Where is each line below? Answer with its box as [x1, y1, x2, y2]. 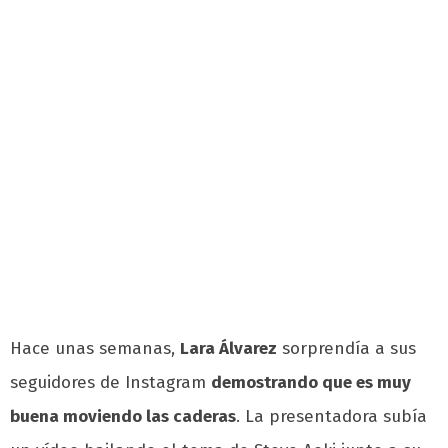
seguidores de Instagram [10, 372, 211, 394]
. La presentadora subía [236, 406, 427, 428]
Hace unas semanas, [10, 338, 180, 360]
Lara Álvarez [180, 338, 277, 360]
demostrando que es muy [211, 372, 411, 394]
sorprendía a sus [277, 338, 416, 360]
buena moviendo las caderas [10, 406, 236, 428]
